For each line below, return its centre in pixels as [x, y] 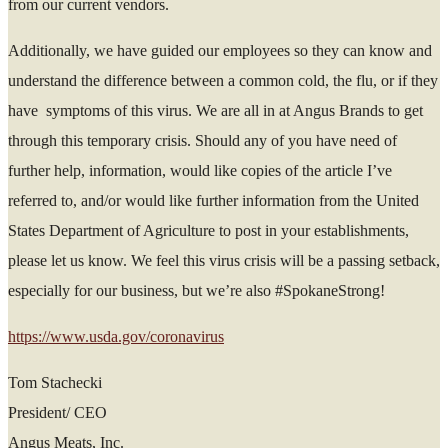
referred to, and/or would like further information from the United [213, 200]
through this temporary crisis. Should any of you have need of [202, 140]
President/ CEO [57, 412]
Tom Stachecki [55, 382]
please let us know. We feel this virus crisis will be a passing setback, [224, 260]
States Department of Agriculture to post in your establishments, [208, 230]
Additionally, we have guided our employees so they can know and [220, 50]
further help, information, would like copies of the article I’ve [200, 170]
